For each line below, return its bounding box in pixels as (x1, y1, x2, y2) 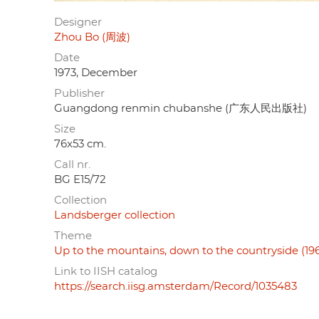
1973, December (54, 67, 137, 78)
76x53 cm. (54, 138, 106, 150)
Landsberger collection (54, 209, 175, 221)
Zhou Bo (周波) (54, 31, 130, 43)
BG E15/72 (54, 174, 106, 185)
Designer (54, 16, 102, 28)
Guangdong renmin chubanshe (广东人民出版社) (54, 103, 307, 114)
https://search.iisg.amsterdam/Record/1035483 (54, 281, 297, 292)
